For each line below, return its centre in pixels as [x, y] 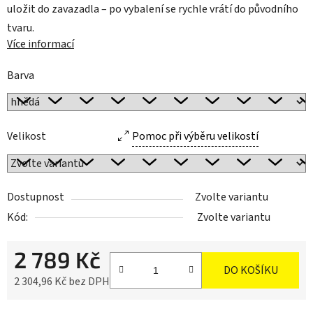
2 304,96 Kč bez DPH [62, 282]
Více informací [41, 44]
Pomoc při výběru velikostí [195, 137]
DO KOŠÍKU [250, 271]
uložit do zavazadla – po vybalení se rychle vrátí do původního [153, 9]
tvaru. [21, 28]
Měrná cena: [42, 304]
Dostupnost [36, 197]
